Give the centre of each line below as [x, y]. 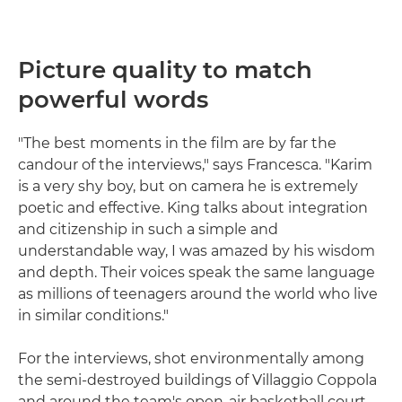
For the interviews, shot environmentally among [191, 359]
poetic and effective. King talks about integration [193, 208]
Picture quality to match [165, 70]
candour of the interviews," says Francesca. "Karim [195, 165]
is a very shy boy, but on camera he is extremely [188, 187]
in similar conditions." [93, 316]
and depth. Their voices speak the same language [197, 273]
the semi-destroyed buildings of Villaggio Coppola [197, 380]
